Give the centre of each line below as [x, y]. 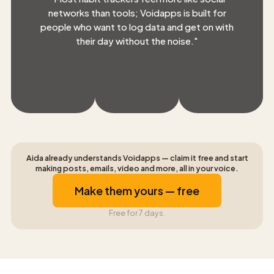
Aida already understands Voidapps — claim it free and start [137, 158]
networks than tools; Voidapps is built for [137, 12]
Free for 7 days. [137, 213]
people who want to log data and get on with [137, 26]
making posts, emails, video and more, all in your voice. [137, 168]
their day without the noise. [135, 40]
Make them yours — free [137, 191]
